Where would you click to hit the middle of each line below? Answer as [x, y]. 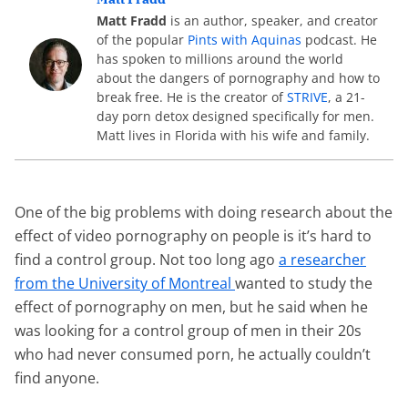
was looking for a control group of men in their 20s [188, 331]
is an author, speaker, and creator [272, 20]
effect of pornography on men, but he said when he [191, 307]
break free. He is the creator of [192, 97]
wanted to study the [304, 283]
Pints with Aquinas [245, 40]
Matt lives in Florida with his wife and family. [233, 135]
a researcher [322, 260]
